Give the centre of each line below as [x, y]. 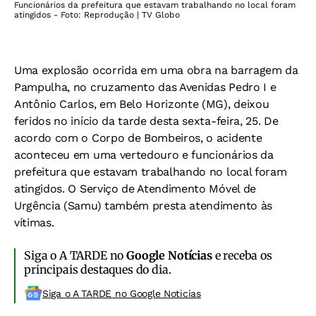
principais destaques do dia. [98, 269]
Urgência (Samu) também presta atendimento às [143, 205]
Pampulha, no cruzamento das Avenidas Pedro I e [145, 87]
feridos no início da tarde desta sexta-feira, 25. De [146, 121]
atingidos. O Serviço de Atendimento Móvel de [135, 188]
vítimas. [34, 222]
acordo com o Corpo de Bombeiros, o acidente [138, 138]
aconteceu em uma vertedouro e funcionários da [144, 154]
